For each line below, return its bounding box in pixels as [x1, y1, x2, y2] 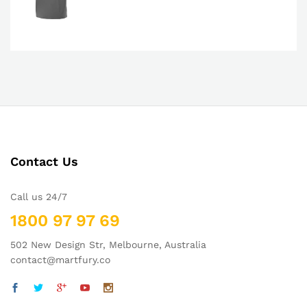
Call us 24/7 [10, 191, 67, 203]
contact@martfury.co [10, 254, 110, 266]
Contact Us [10, 154, 78, 169]
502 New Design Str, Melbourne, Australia [10, 239, 206, 251]
